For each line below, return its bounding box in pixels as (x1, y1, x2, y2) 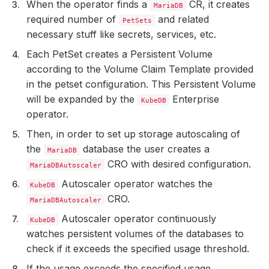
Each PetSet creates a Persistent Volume (26, 47, 213, 60)
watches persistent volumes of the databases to (26, 227, 244, 240)
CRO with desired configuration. (104, 157, 252, 170)
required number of (26, 13, 119, 25)
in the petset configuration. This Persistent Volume (26, 77, 256, 90)
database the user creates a (80, 142, 210, 155)
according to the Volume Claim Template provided (26, 62, 253, 75)
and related (155, 13, 210, 25)
